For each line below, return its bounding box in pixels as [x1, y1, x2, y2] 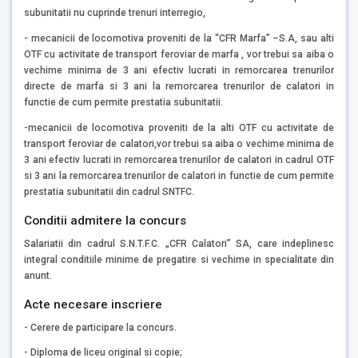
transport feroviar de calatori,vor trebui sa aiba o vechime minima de [24, 137, 334, 149]
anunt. [24, 269, 52, 281]
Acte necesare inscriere [24, 296, 162, 312]
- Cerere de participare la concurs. [24, 321, 177, 333]
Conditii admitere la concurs [24, 213, 186, 228]
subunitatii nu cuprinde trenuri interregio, [24, 6, 205, 18]
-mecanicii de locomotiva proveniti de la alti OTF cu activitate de [24, 121, 334, 133]
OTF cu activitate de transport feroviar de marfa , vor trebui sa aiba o [24, 48, 334, 60]
